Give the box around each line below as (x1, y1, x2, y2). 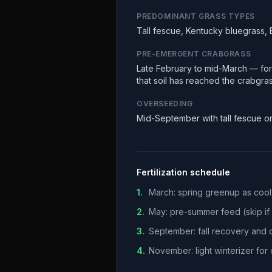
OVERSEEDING (137, 99, 193, 108)
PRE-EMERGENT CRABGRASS (137, 49, 251, 58)
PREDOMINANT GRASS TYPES (137, 12, 255, 21)
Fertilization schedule (137, 167, 230, 177)
